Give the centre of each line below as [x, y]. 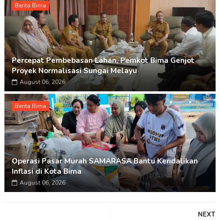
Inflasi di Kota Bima [46, 172]
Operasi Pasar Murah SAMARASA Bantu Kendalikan [105, 161]
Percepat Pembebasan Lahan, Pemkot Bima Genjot [103, 61]
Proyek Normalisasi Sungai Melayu [74, 71]
